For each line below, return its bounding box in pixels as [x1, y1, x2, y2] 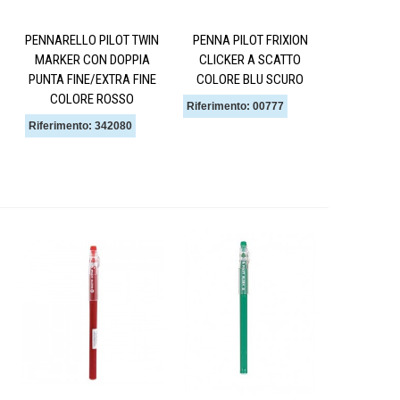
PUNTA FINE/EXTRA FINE [28, 71, 156, 87]
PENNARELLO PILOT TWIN [25, 31, 159, 48]
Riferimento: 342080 [29, 119, 132, 132]
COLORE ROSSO [50, 90, 134, 107]
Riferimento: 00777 [187, 99, 284, 112]
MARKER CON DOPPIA [34, 51, 150, 68]
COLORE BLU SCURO [196, 71, 304, 87]
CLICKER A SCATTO [199, 51, 301, 68]
